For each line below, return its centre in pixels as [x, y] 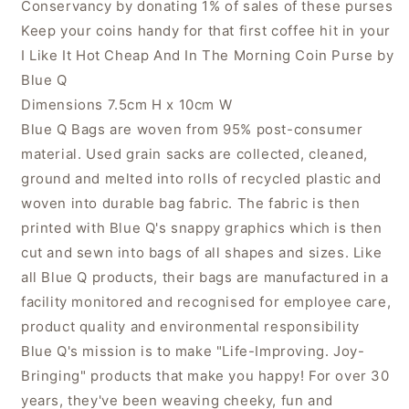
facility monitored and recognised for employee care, [206, 302]
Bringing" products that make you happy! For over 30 [205, 376]
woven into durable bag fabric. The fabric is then [191, 204]
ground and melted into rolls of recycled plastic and [201, 179]
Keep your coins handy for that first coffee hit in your [206, 31]
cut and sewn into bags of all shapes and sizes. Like [202, 253]
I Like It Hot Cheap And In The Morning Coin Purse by [208, 56]
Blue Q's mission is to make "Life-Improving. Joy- [193, 351]
